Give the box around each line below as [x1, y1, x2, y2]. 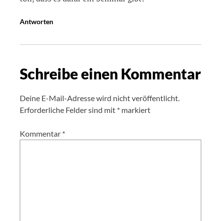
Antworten [20, 17, 53, 26]
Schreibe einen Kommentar [20, 65, 201, 83]
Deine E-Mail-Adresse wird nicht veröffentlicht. [20, 93, 180, 103]
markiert [120, 105, 150, 115]
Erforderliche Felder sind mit [20, 105, 117, 115]
